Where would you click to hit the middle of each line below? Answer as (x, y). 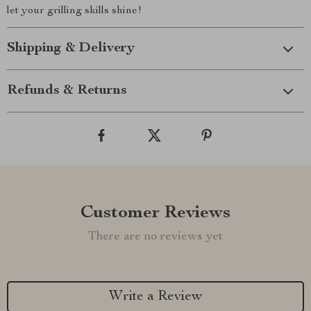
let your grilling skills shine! (74, 11)
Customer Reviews (155, 213)
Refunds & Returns (67, 91)
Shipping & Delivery (71, 49)
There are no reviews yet (155, 237)
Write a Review (155, 297)
